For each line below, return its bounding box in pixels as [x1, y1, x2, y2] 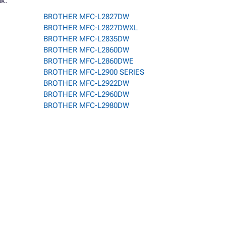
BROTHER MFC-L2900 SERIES [43, 68, 144, 77]
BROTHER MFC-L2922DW [43, 79, 129, 88]
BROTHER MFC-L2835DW [43, 34, 129, 43]
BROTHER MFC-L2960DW [43, 90, 129, 99]
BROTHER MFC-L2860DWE [43, 56, 134, 66]
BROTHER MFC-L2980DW [43, 101, 129, 110]
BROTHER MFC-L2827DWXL [43, 23, 138, 32]
